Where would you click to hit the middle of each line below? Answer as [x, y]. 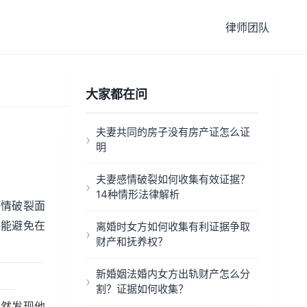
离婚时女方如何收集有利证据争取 [173, 226]
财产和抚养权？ [132, 242]
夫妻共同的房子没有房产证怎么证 [173, 132]
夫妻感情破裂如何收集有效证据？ [173, 179]
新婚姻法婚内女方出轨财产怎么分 [173, 274]
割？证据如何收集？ [142, 289]
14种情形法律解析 [138, 194]
